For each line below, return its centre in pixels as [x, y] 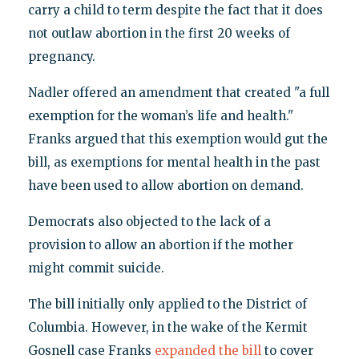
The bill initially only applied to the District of [167, 305]
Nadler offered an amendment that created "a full [178, 93]
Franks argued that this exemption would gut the [177, 139]
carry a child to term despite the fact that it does [175, 10]
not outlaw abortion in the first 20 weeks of [159, 34]
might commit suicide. [96, 268]
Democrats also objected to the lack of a [149, 222]
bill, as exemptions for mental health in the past [174, 163]
